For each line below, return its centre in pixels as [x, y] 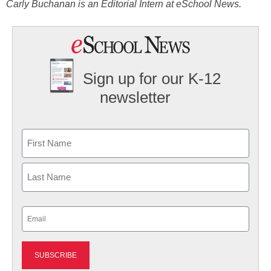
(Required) [41, 228]
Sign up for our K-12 [152, 79]
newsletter [135, 98]
